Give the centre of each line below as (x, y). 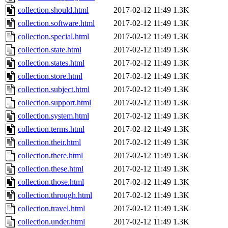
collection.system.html (53, 116)
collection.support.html (54, 103)
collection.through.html (55, 195)
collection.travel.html (51, 209)
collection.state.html (50, 50)
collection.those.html (51, 182)
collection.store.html (50, 76)
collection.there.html (50, 156)
